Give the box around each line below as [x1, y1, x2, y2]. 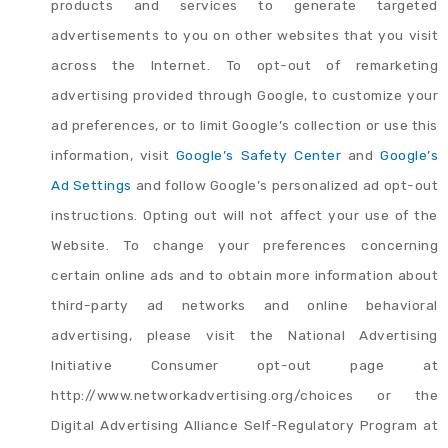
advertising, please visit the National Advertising [51, 326, 438, 343]
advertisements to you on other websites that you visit [51, 26, 438, 43]
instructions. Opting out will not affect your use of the [51, 206, 438, 223]
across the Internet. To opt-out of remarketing [51, 56, 438, 73]
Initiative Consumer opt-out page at [51, 356, 438, 373]
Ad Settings [51, 176, 132, 193]
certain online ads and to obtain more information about [51, 266, 438, 283]
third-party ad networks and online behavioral [51, 296, 438, 313]
